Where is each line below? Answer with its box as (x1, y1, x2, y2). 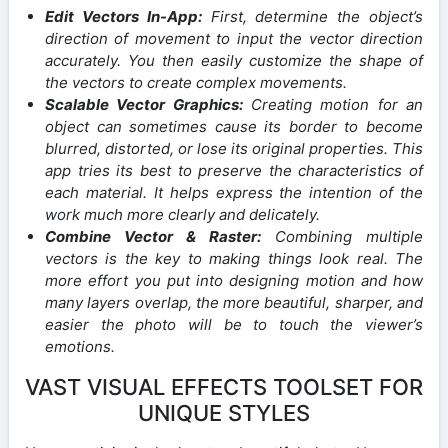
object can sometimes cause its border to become (45, 116, 423, 136)
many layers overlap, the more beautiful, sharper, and (45, 292, 423, 312)
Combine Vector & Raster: (45, 226, 261, 246)
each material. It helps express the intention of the (45, 182, 423, 202)
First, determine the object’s (201, 6, 424, 26)
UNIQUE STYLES (138, 399, 310, 426)
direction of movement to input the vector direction (45, 28, 423, 48)
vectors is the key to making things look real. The (45, 248, 423, 268)
